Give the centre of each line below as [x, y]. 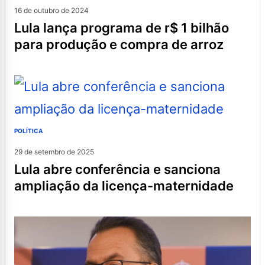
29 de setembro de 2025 [54, 151]
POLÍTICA [28, 130]
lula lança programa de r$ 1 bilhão [18, 28]
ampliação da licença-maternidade [124, 185]
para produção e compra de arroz [119, 44]
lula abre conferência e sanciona [18, 169]
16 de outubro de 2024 [51, 10]
